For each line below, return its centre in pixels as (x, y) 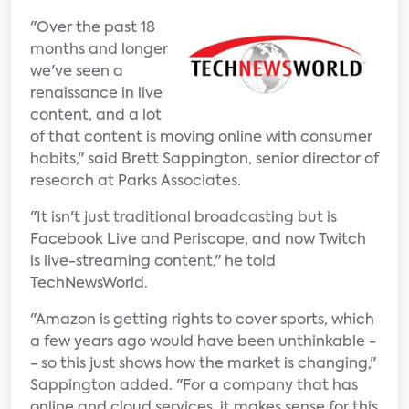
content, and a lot (96, 116)
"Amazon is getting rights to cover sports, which (202, 320)
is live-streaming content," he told (153, 262)
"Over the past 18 (93, 28)
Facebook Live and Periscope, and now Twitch (198, 240)
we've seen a (77, 72)
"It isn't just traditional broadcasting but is (184, 218)
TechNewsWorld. (89, 284)
